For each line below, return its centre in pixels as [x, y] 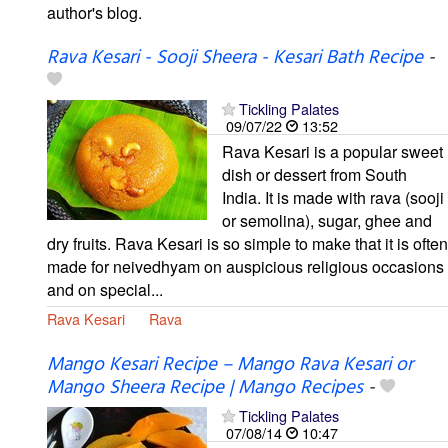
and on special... [105, 289]
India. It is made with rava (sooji [333, 197]
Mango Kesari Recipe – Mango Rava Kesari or [230, 364]
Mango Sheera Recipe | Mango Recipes [205, 387]
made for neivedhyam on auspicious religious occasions [245, 266]
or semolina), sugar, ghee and [327, 220]
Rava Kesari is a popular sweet [332, 151]
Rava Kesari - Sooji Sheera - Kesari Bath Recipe [235, 57]
